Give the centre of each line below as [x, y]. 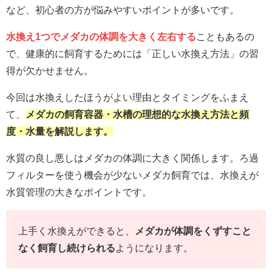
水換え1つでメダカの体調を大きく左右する [101, 37]
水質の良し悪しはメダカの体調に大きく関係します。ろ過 [132, 158]
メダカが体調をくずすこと [193, 231]
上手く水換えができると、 [76, 231]
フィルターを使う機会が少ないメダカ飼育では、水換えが [132, 175]
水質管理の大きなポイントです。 [79, 192]
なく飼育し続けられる [67, 248]
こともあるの [225, 37]
